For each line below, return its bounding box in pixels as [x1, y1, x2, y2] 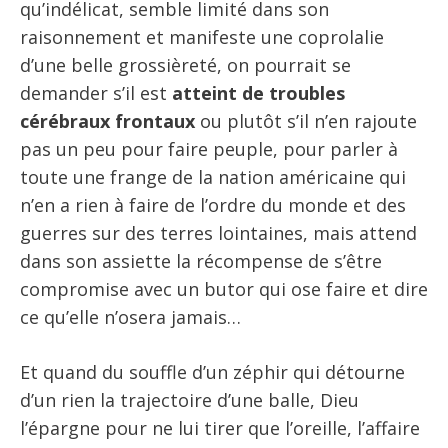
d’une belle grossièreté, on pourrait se [20, 52, 351, 77]
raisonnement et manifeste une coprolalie [20, 24, 384, 49]
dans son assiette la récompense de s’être [20, 248, 382, 273]
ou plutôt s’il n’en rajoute [195, 108, 417, 133]
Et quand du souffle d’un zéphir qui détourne [20, 359, 405, 384]
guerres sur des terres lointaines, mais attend [20, 220, 417, 245]
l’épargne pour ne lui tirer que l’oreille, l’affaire [20, 415, 420, 440]
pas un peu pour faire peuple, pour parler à [20, 136, 398, 161]
